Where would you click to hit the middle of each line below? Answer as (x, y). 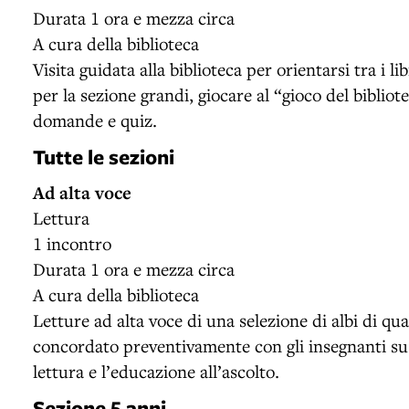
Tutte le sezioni (104, 156)
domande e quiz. (95, 120)
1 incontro (72, 243)
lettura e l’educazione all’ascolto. (156, 371)
